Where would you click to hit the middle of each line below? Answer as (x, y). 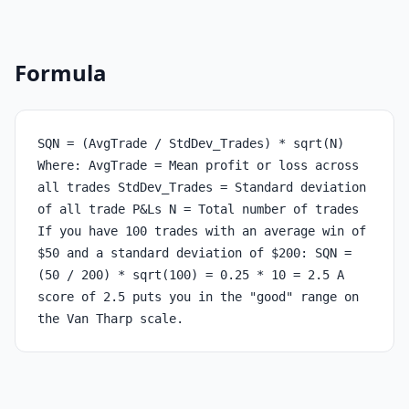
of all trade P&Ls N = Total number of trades (198, 209)
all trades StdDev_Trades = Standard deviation (202, 187)
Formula (61, 73)
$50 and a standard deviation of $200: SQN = (194, 253)
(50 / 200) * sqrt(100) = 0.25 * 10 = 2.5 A (191, 275)
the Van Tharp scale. (110, 319)
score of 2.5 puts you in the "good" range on (198, 297)
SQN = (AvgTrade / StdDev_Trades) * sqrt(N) (191, 143)
